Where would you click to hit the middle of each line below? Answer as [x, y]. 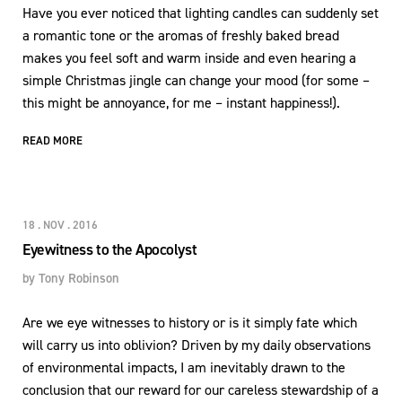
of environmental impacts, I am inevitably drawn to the [184, 367]
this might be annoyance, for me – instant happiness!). [183, 102]
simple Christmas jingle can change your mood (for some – [196, 80]
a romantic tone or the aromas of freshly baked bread [181, 35]
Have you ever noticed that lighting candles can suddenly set [201, 13]
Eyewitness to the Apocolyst [110, 249]
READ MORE [52, 140]
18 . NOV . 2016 [60, 224]
